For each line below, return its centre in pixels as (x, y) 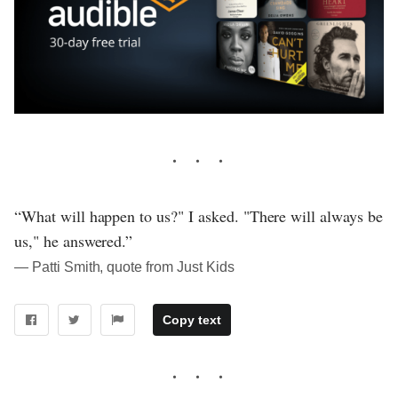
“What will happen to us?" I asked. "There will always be (199, 216)
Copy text (191, 320)
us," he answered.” (74, 241)
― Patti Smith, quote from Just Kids (124, 267)
